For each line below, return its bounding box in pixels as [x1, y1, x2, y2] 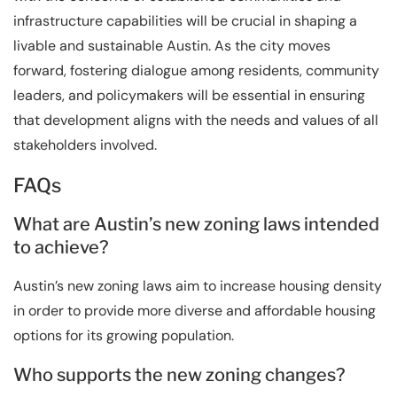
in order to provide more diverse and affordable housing [13, 300, 376, 320]
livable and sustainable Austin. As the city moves [13, 35, 331, 55]
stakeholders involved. [13, 135, 157, 154]
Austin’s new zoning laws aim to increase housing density [13, 276, 382, 295]
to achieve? [13, 236, 109, 258]
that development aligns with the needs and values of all [13, 110, 378, 129]
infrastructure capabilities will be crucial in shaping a [13, 11, 357, 30]
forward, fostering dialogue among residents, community [13, 60, 379, 80]
